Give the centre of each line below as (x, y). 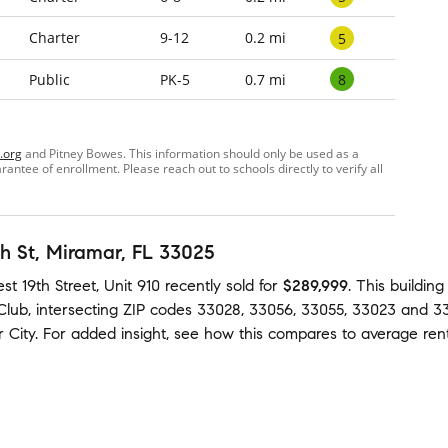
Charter (54, 37)
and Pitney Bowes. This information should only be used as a (190, 153)
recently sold (209, 285)
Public (49, 79)
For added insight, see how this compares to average (230, 333)
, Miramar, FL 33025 (125, 252)
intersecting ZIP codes (116, 309)
